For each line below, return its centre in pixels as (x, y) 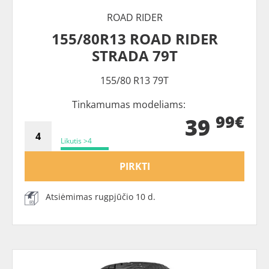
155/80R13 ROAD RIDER (134, 39)
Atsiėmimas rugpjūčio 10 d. (101, 197)
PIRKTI (134, 167)
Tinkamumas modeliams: (128, 105)
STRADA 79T (134, 56)
